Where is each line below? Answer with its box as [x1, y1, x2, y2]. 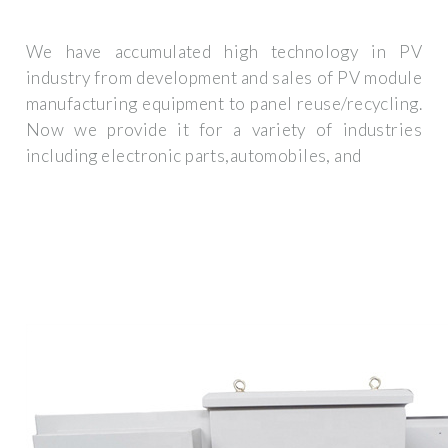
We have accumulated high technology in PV [26, 41, 422, 63]
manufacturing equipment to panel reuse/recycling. [26, 93, 422, 115]
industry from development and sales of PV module [26, 67, 422, 89]
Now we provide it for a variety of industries [26, 119, 422, 141]
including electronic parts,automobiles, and [26, 145, 362, 167]
